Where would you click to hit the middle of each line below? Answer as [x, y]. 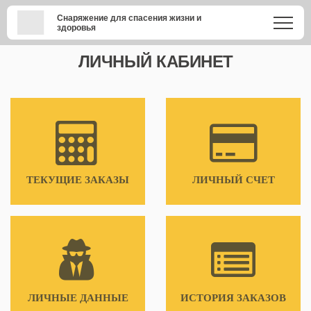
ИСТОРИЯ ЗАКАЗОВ [233, 298]
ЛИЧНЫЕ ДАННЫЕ [78, 298]
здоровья [77, 27]
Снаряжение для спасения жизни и [129, 18]
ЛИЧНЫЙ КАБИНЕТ [155, 61]
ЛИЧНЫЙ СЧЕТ [233, 180]
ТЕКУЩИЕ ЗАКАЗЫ [78, 180]
